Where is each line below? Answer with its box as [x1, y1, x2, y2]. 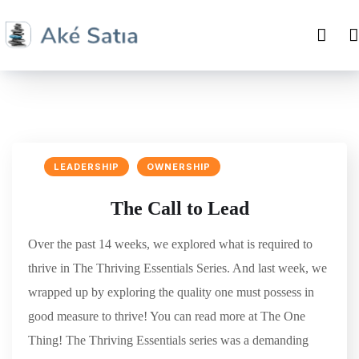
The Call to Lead [110, 198, 249, 220]
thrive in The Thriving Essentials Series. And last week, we [28, 261, 327, 276]
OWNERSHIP [147, 161, 211, 173]
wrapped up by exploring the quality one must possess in [28, 285, 314, 300]
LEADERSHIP [54, 161, 119, 173]
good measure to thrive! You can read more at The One [28, 309, 305, 324]
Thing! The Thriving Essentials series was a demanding [28, 333, 309, 348]
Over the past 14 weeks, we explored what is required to [28, 237, 313, 252]
